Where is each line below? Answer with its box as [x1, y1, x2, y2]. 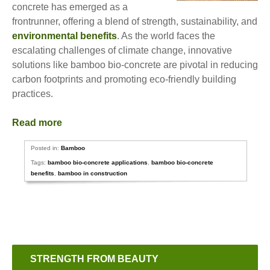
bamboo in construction [58, 170, 128, 177]
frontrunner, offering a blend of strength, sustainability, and [12, 16, 257, 27]
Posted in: [31, 145, 61, 151]
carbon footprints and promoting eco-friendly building [12, 74, 236, 84]
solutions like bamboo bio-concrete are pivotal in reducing [12, 60, 258, 70]
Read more [12, 118, 64, 128]
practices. [12, 89, 53, 99]
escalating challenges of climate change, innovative [12, 45, 232, 55]
